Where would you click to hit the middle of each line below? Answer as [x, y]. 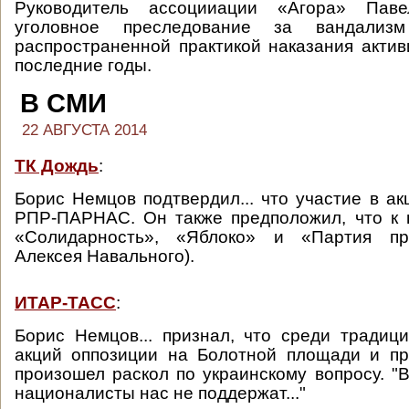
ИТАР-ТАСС [65, 303]
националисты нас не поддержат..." [160, 393]
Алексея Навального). [105, 256]
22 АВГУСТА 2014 [84, 130]
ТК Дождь [57, 166]
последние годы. [83, 65]
